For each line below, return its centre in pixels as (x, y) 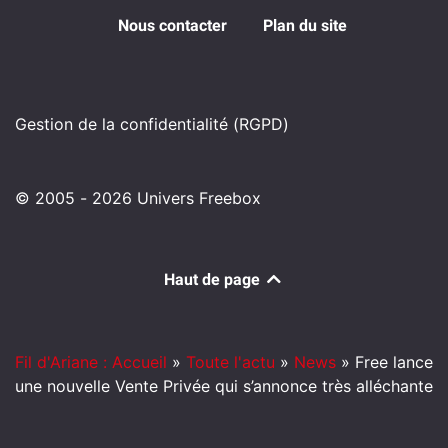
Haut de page (214, 279)
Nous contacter (172, 25)
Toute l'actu (230, 361)
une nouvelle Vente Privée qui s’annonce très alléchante (224, 385)
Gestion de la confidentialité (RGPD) (152, 123)
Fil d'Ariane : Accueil (91, 361)
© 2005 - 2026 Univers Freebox (138, 197)
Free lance (394, 361)
